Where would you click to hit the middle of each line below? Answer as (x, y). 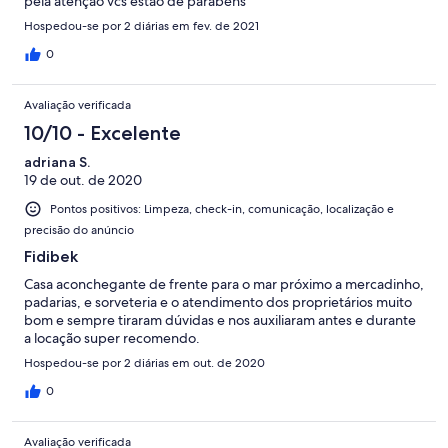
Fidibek (51, 256)
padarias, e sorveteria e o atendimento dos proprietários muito (218, 301)
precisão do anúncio (79, 229)
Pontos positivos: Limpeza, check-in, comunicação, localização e (222, 208)
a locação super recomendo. (112, 337)
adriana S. (57, 161)
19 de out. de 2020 (83, 179)
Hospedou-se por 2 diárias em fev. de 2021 (141, 25)
